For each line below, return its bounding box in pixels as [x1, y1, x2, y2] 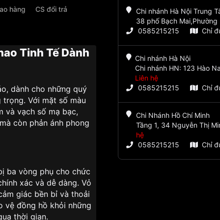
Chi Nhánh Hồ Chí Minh [136, 111, 210, 120]
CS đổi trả [35, 4, 67, 13]
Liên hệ [135, 74, 159, 82]
